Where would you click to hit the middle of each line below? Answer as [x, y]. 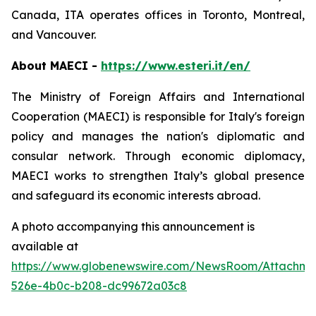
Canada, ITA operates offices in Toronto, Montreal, [158, 15]
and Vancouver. [54, 35]
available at [45, 246]
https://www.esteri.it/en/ [176, 66]
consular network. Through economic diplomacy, [158, 156]
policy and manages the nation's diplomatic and [158, 136]
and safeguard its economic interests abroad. [136, 195]
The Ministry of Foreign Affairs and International [158, 97]
